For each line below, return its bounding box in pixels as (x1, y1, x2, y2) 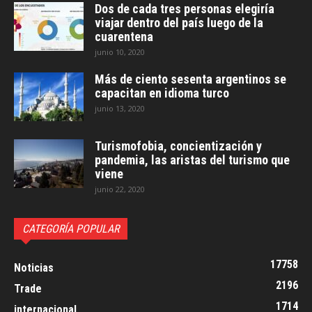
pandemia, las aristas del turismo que (95, 153, 290, 167)
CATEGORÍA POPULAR (22, 222, 119, 235)
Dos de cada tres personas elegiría (95, 1, 274, 16)
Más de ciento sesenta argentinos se (95, 72, 286, 86)
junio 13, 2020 (95, 103, 145, 114)
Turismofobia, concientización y (95, 139, 262, 153)
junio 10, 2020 (95, 47, 145, 57)
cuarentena (95, 29, 153, 44)
